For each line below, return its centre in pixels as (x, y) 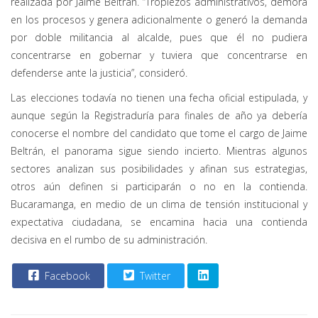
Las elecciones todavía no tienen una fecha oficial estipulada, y (159, 98)
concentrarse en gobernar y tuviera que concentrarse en (159, 55)
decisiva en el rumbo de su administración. (109, 240)
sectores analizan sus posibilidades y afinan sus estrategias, (159, 169)
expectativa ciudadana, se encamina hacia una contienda (159, 222)
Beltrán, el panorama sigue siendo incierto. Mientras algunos (159, 151)
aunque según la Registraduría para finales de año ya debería (159, 116)
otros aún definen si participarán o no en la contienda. (159, 187)
